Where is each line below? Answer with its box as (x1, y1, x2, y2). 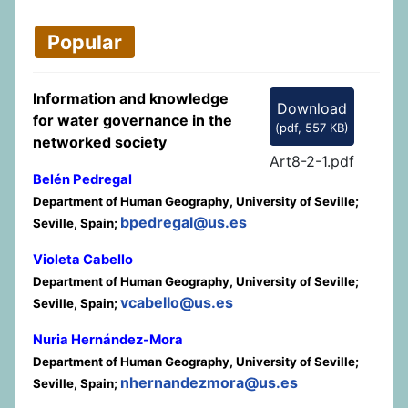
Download (276, 98, 347, 117)
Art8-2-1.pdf (269, 152, 354, 171)
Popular (47, 29, 122, 54)
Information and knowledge (33, 89, 229, 107)
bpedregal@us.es (120, 213, 247, 231)
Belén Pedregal (33, 171, 132, 188)
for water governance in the (33, 111, 232, 129)
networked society (33, 133, 167, 151)
